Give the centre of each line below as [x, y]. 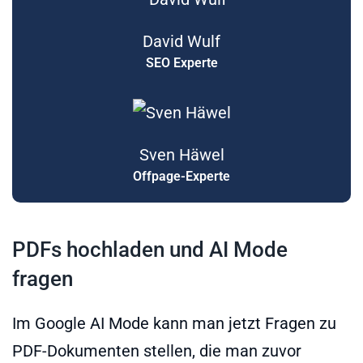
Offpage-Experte [181, 176]
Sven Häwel [181, 154]
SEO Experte [181, 62]
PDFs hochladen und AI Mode [150, 249]
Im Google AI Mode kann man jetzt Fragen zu [174, 323]
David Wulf [181, 41]
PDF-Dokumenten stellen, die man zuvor [157, 350]
